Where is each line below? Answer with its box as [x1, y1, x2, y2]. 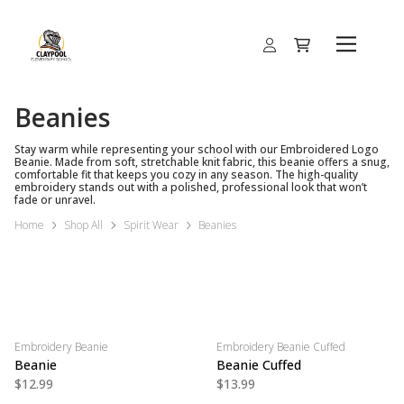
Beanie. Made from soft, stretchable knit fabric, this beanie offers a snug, [14, 154, 390, 170]
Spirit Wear [123, 217, 179, 233]
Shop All [64, 217, 104, 233]
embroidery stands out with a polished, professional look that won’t [14, 179, 367, 195]
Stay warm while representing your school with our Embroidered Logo [14, 142, 379, 157]
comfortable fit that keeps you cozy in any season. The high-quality [14, 167, 358, 182]
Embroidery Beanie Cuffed [216, 339, 345, 354]
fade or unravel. [14, 192, 96, 207]
